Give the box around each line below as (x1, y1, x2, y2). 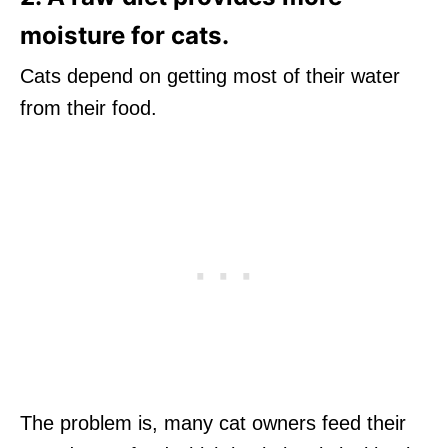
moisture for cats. (20, 20, 229, 50)
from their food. (20, 96, 157, 119)
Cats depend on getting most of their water (20, 64, 400, 87)
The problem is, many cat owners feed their (20, 411, 406, 434)
